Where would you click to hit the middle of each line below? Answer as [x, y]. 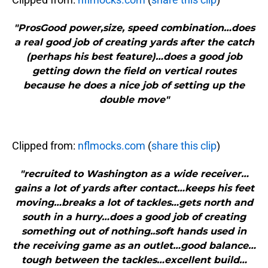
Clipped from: [45, 146]
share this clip [184, 146]
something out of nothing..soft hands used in [134, 232]
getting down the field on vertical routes [134, 71]
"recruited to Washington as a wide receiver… [134, 174]
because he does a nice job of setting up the [134, 86]
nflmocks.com [112, 146]
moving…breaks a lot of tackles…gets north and [134, 203]
